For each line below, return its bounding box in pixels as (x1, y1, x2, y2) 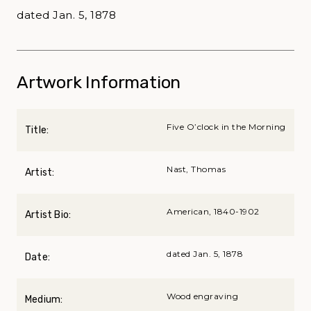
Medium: (25, 293, 63, 305)
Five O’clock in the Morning (167, 121, 286, 132)
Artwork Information (17, 72, 181, 92)
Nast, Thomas (167, 163, 226, 174)
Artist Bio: (25, 208, 72, 221)
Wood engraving (167, 290, 238, 301)
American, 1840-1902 (167, 205, 260, 217)
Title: (25, 124, 49, 136)
